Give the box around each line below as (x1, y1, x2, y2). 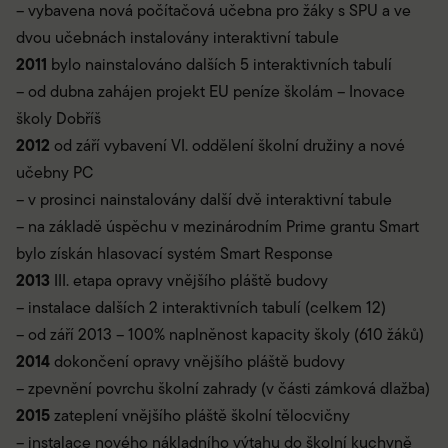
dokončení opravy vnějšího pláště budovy (50, 350, 345, 374)
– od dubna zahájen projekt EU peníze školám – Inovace (16, 80, 405, 104)
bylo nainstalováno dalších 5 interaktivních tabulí (47, 53, 392, 77)
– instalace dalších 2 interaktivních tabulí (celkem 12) (16, 296, 386, 320)
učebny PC (16, 161, 93, 185)
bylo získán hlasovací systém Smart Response (16, 242, 333, 266)
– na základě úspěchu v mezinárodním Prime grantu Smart (16, 215, 419, 239)
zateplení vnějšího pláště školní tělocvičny (50, 404, 350, 428)
